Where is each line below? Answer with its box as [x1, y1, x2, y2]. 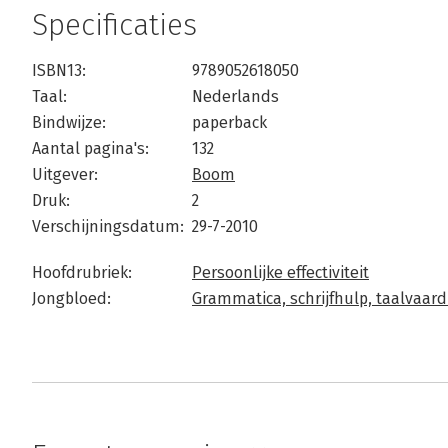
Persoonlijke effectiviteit [192, 263, 369, 283]
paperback [192, 113, 267, 133]
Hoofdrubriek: [32, 263, 132, 283]
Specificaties [32, 7, 197, 44]
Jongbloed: [32, 289, 111, 309]
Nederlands [192, 87, 279, 107]
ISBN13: [32, 61, 86, 81]
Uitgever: [32, 165, 98, 185]
